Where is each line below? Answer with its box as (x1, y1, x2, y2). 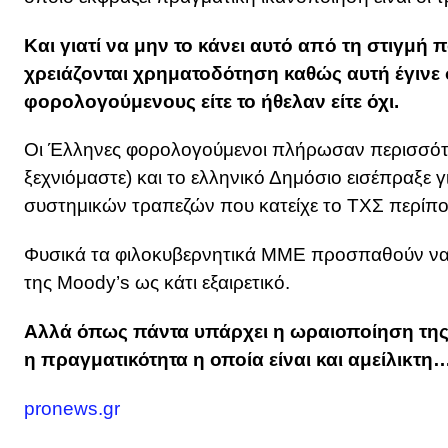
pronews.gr (24, 397, 120, 419)
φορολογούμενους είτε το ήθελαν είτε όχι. (24, 90, 399, 112)
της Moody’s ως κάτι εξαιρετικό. (24, 272, 290, 294)
